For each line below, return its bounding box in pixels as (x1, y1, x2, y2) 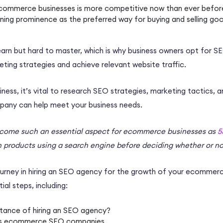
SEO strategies (93, 86, 146, 96)
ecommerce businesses (123, 126, 206, 136)
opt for (184, 46, 214, 56)
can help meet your (17, 100, 89, 110)
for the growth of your (102, 167, 186, 177)
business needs (89, 100, 140, 110)
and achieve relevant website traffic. (55, 60, 188, 70)
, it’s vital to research (17, 86, 93, 96)
